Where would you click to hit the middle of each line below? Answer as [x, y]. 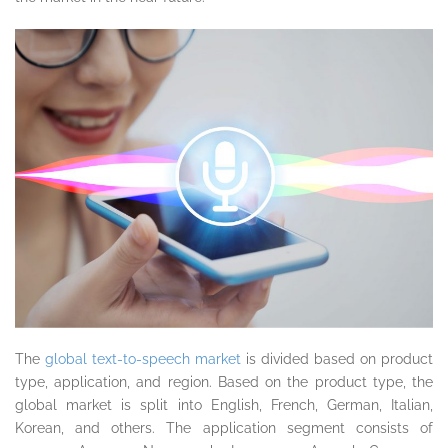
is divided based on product [337, 358]
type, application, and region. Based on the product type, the [224, 381]
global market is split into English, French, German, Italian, [224, 404]
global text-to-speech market [143, 358]
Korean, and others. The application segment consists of [224, 427]
